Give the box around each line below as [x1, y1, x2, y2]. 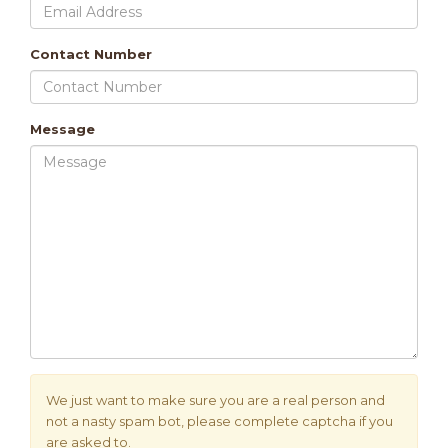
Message [30, 120, 95, 137]
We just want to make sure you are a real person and [46, 391, 385, 408]
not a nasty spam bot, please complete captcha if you [46, 412, 393, 429]
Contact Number [30, 45, 152, 62]
